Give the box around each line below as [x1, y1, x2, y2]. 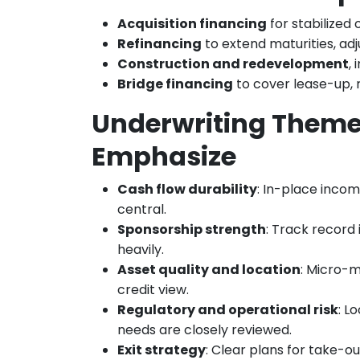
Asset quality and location [117, 260, 301, 279]
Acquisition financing [117, 14, 267, 33]
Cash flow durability [117, 179, 257, 198]
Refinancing [117, 34, 202, 53]
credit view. [117, 280, 189, 299]
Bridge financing [117, 74, 233, 93]
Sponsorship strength [117, 219, 266, 239]
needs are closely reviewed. [117, 320, 292, 339]
